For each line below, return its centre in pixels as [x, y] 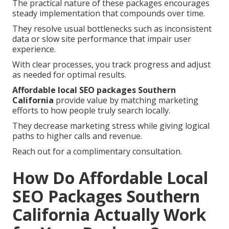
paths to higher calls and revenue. [77, 136]
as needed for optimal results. [69, 75]
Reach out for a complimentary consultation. [97, 152]
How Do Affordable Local [110, 178]
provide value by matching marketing [126, 100]
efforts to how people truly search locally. [91, 111]
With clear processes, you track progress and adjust [111, 65]
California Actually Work [109, 215]
